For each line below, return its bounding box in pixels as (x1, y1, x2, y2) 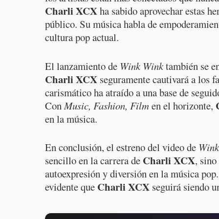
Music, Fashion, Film (64, 98, 149, 112)
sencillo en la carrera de (45, 153, 143, 167)
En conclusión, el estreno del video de (45, 140, 198, 154)
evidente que (45, 179, 97, 194)
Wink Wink (120, 59, 163, 73)
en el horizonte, (149, 98, 216, 112)
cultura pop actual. (45, 30, 119, 44)
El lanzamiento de (45, 59, 120, 73)
